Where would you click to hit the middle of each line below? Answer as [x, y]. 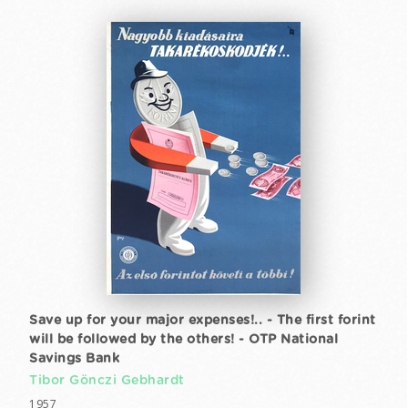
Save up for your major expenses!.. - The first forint [203, 321]
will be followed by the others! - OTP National [184, 340]
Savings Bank [74, 359]
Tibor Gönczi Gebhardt [107, 381]
